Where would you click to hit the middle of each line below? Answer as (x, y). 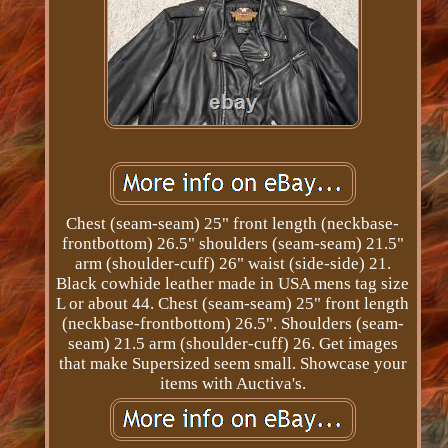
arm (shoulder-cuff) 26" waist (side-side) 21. (232, 264)
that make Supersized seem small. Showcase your (232, 364)
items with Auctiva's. (232, 384)
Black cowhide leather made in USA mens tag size (233, 284)
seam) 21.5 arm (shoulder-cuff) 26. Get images (232, 344)
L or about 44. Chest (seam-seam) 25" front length (233, 304)
